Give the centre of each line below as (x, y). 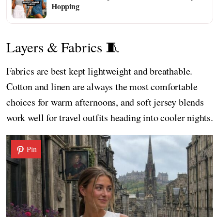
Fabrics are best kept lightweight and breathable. (100, 71)
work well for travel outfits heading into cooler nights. (110, 117)
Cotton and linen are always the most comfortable (102, 86)
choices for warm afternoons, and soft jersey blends (105, 102)
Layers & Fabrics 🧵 (63, 46)
